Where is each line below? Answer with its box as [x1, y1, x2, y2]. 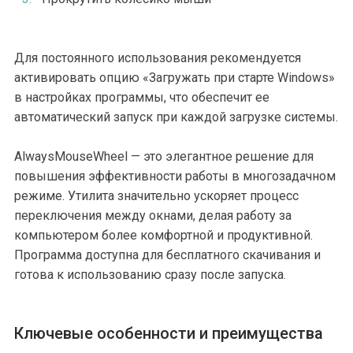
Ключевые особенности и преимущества [14, 324, 323, 343]
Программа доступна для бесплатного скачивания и [14, 247, 321, 262]
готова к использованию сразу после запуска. [14, 267, 286, 282]
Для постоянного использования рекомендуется [14, 50, 301, 65]
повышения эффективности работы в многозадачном [14, 169, 336, 184]
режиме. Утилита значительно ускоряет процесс [14, 188, 299, 203]
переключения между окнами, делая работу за [14, 208, 292, 223]
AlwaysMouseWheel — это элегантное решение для [14, 149, 314, 164]
